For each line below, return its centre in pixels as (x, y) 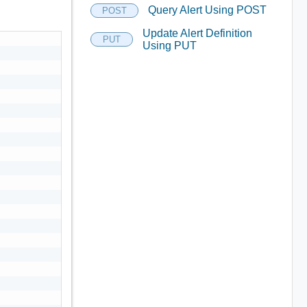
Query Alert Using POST (207, 10)
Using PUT (170, 45)
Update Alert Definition (198, 33)
